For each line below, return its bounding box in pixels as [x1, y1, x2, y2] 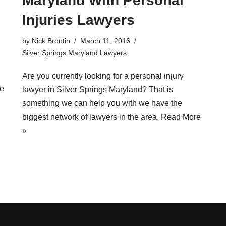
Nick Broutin [32, 36, 70, 45]
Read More [161, 112, 201, 121]
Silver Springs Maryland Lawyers [22, 48, 127, 57]
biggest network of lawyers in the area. [22, 112, 161, 121]
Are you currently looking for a [22, 71, 131, 80]
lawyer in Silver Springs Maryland [22, 85, 142, 94]
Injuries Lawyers [22, 12, 135, 28]
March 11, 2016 [80, 36, 130, 45]
